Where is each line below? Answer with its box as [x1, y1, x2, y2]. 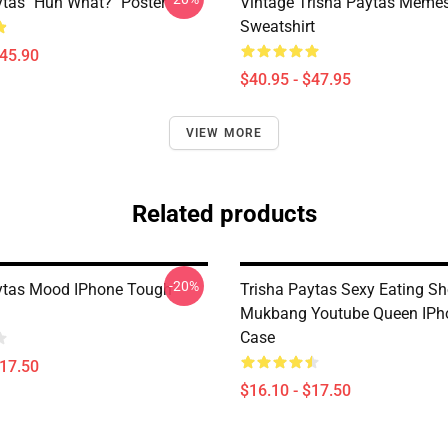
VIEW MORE [185, 126, 263, 140]
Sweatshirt [240, 17, 315, 36]
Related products [131, 200, 317, 228]
